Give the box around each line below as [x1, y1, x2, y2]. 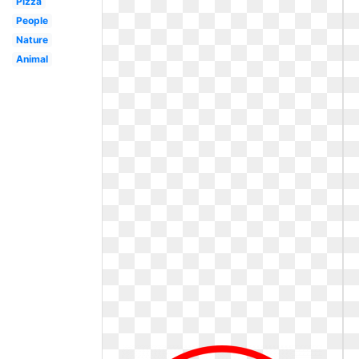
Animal [15, 53, 48, 65]
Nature [15, 34, 48, 46]
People [15, 14, 48, 26]
